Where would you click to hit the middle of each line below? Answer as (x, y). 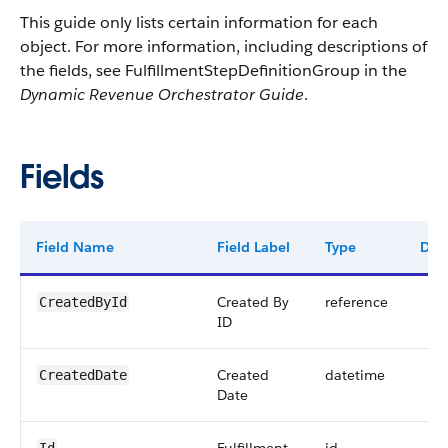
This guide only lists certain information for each (199, 22)
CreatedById (83, 302)
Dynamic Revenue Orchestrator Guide (162, 94)
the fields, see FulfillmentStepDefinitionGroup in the (213, 70)
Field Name (75, 247)
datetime (355, 375)
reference (356, 302)
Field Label (253, 247)
